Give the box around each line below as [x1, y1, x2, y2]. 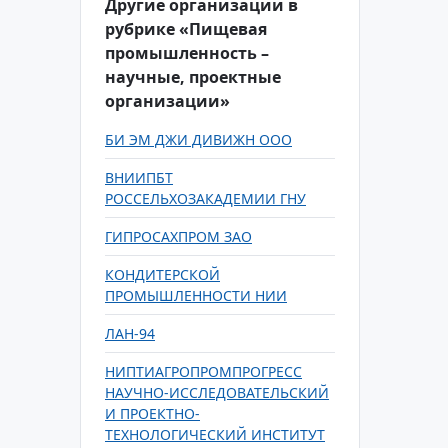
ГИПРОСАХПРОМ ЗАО [105, 227, 252, 246]
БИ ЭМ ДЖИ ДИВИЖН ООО [105, 130, 292, 149]
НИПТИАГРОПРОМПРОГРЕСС [105, 362, 302, 381]
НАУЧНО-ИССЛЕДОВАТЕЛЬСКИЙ [105, 383, 329, 402]
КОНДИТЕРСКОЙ [105, 265, 220, 284]
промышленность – [105, 42, 269, 64]
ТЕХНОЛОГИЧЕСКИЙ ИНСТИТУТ [105, 425, 325, 444]
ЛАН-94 [105, 324, 155, 343]
